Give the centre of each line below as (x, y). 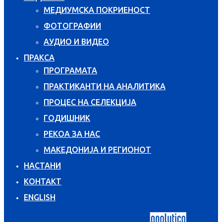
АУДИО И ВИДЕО (76, 41)
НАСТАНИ (42, 165)
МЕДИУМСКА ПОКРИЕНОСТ (97, 10)
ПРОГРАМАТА (70, 70)
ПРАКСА (39, 57)
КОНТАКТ (43, 181)
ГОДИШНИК (67, 118)
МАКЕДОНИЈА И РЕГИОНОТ (97, 149)
